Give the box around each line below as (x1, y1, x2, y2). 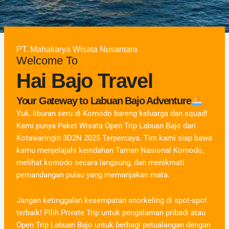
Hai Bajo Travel (16, 70, 153, 93)
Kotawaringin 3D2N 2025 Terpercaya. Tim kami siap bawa (16, 133, 212, 143)
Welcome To (16, 54, 78, 67)
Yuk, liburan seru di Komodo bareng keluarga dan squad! (16, 109, 208, 119)
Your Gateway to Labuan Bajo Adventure (16, 95, 191, 107)
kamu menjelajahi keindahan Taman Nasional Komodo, (16, 146, 204, 155)
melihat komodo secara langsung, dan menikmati (16, 158, 185, 168)
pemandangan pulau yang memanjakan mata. (16, 170, 170, 180)
